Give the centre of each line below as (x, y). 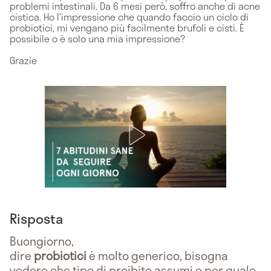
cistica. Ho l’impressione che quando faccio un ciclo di (129, 16)
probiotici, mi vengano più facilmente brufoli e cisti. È (127, 27)
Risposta (36, 218)
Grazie (23, 60)
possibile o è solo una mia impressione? (97, 38)
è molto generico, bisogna (157, 255)
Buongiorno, (42, 241)
